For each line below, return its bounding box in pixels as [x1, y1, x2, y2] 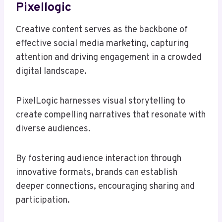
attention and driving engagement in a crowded [16, 52, 202, 64]
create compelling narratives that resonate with [16, 110, 206, 121]
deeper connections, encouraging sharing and [16, 181, 195, 193]
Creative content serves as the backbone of [16, 24, 188, 36]
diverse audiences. [16, 123, 91, 135]
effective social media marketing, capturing [16, 38, 189, 50]
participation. [16, 195, 70, 207]
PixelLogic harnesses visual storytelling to [16, 96, 185, 108]
